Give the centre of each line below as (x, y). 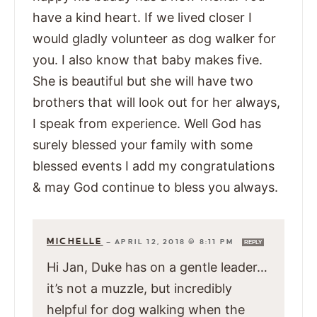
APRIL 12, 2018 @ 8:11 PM (176, 242)
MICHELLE (75, 242)
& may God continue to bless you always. (155, 188)
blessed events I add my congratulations (154, 166)
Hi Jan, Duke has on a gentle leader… (157, 267)
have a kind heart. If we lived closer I (142, 18)
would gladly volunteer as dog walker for (154, 39)
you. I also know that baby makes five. (148, 60)
